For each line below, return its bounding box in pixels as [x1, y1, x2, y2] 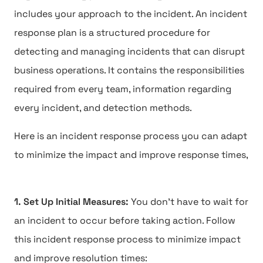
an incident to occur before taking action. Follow [14, 214, 235, 227]
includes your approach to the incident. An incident [14, 8, 247, 20]
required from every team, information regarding [14, 83, 231, 95]
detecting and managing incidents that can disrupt [14, 45, 245, 58]
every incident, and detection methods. [14, 102, 192, 114]
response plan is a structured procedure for [14, 26, 210, 39]
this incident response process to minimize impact [14, 233, 241, 245]
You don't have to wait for [131, 195, 248, 208]
